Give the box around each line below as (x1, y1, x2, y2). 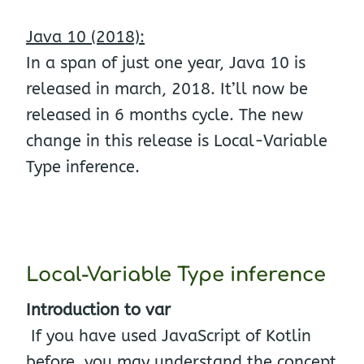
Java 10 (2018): (26, 28, 145, 46)
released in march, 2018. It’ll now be (26, 80, 308, 98)
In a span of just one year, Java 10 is (26, 54, 305, 72)
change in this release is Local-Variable (26, 132, 327, 150)
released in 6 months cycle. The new (26, 106, 303, 124)
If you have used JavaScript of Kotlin (31, 327, 311, 345)
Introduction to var (26, 301, 171, 319)
